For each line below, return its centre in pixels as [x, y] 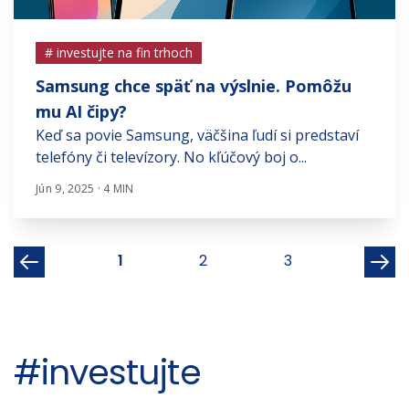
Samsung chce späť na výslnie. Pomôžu [194, 85]
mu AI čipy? [81, 111]
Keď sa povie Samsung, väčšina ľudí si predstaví [197, 135]
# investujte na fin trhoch [119, 52]
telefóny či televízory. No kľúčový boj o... [171, 157]
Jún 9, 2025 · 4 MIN [85, 188]
